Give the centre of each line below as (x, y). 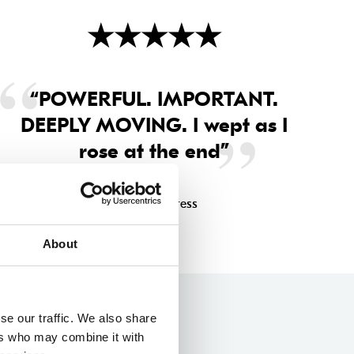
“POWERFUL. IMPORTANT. (154, 99)
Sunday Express (154, 203)
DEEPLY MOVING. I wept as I (154, 125)
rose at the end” (154, 151)
